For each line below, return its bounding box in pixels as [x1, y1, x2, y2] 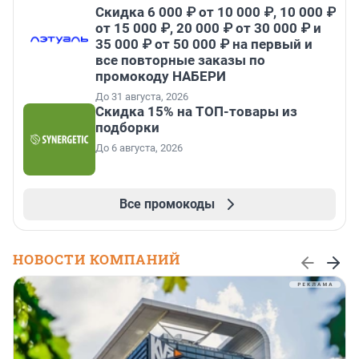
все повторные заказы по [95, 51, 265, 68]
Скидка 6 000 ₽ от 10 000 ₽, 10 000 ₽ [95, 3, 336, 20]
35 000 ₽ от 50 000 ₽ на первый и [95, 35, 313, 52]
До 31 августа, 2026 [95, 90, 188, 103]
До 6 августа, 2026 [95, 141, 183, 154]
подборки [95, 119, 159, 135]
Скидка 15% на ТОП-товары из [95, 103, 297, 119]
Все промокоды [119, 196, 215, 212]
